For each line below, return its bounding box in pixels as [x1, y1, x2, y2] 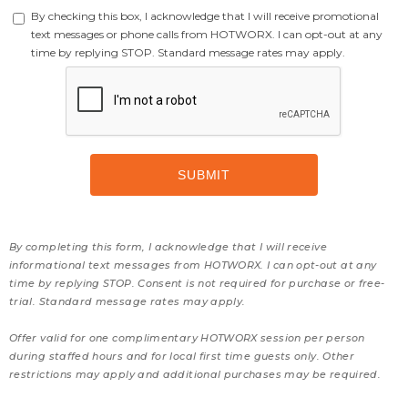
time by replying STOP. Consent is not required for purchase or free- [9, 277, 385, 290]
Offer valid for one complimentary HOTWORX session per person [9, 331, 365, 344]
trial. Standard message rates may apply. [9, 295, 246, 308]
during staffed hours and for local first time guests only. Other [9, 350, 355, 362]
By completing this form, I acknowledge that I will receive [9, 240, 327, 253]
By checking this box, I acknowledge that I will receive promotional [31, 9, 379, 23]
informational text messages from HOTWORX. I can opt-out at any [9, 259, 377, 271]
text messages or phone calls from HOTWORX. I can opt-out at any [31, 27, 382, 41]
